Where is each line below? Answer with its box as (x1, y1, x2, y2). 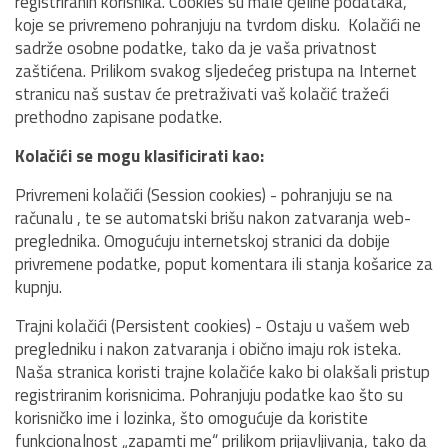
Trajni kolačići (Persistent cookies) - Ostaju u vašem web (15, 313, 410, 339)
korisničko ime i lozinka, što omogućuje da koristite (15, 405, 368, 431)
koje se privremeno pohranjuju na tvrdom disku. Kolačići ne (15, 12, 421, 38)
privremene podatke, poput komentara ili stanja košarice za (15, 251, 433, 277)
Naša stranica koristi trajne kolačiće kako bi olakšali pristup (15, 359, 430, 385)
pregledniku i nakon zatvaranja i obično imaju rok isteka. (15, 336, 401, 362)
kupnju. (15, 274, 62, 300)
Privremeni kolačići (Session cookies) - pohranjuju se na (15, 182, 393, 208)
